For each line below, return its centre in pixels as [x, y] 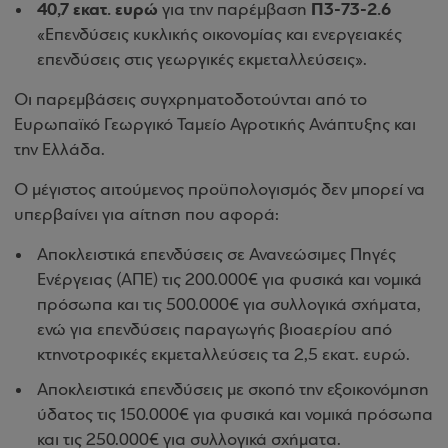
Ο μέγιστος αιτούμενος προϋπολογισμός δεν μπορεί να [219, 190]
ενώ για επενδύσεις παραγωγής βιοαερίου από [214, 330]
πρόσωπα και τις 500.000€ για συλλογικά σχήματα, [229, 305]
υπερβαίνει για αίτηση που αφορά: [146, 215]
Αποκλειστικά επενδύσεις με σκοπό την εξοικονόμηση [233, 390]
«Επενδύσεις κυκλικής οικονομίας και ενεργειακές [219, 35]
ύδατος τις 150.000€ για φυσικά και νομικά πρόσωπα [235, 415]
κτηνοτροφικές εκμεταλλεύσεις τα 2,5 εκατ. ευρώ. [223, 355]
